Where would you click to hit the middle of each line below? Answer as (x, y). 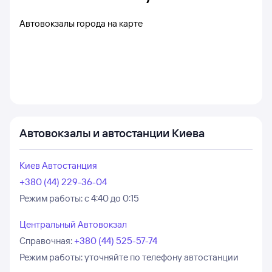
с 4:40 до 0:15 (112, 198)
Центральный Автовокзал (73, 224)
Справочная (45, 241)
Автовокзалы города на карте (81, 23)
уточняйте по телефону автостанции (161, 257)
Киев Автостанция (58, 165)
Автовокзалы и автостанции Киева (112, 133)
